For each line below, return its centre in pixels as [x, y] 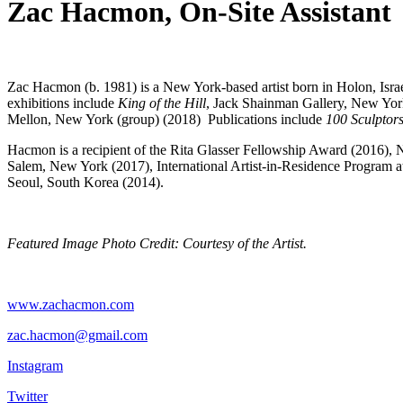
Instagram [35, 365]
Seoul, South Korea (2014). [85, 182]
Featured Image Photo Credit [91, 243]
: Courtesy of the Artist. [241, 243]
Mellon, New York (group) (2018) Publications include [166, 119]
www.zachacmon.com [71, 304]
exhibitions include [63, 103]
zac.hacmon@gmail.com [77, 335]
